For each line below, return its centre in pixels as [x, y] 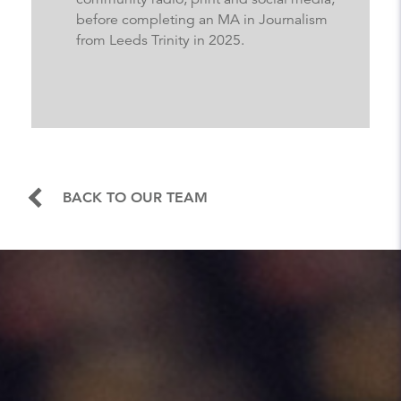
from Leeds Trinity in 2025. [160, 40]
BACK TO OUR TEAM [135, 197]
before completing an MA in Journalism [202, 20]
